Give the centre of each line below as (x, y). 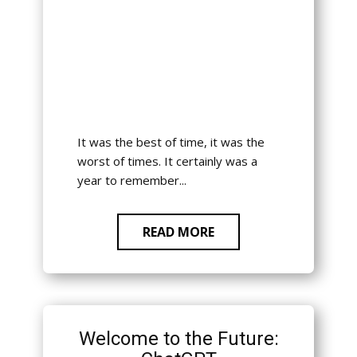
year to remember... (131, 180)
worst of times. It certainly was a (167, 161)
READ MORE (178, 232)
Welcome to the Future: (178, 339)
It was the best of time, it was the (171, 142)
